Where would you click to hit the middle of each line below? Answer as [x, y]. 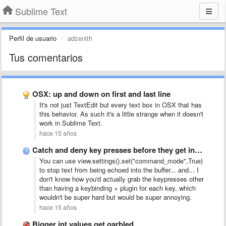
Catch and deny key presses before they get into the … [114, 150]
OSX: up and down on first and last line [101, 94]
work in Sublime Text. [71, 123]
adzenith [80, 38]
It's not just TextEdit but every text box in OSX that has [121, 105]
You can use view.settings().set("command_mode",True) [121, 161]
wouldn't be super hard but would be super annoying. [116, 197]
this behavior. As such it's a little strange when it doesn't [121, 114]
